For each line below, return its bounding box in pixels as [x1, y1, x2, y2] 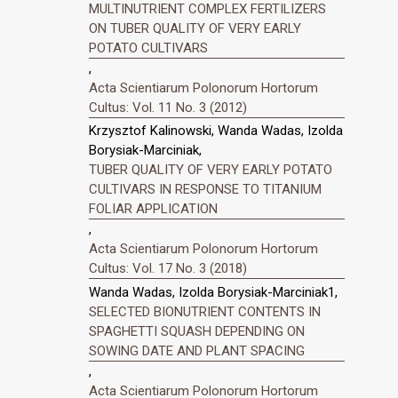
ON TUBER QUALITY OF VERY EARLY [89, 20, 301, 36]
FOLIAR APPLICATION [89, 201, 218, 218]
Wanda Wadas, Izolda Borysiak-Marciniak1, [89, 284, 338, 301]
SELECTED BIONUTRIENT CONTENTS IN [89, 304, 321, 321]
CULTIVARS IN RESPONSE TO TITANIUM [89, 181, 322, 198]
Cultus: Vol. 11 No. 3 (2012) [89, 99, 247, 115]
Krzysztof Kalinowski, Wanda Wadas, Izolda [89, 123, 343, 139]
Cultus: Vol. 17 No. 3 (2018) [89, 260, 247, 277]
